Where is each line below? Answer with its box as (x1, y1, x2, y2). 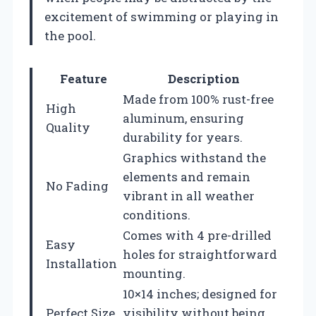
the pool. (44, 27, 96, 44)
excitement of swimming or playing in (44, 8, 279, 25)
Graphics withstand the (123, 149, 266, 166)
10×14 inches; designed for (123, 285, 277, 302)
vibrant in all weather (123, 187, 255, 204)
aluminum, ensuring (123, 109, 244, 126)
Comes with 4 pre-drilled (123, 226, 272, 243)
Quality (46, 119, 90, 135)
